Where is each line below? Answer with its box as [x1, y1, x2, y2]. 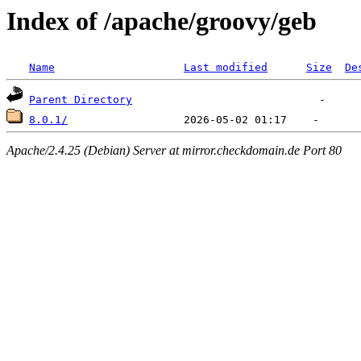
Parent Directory [29, 93, 132, 106]
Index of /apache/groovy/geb [6, 6, 317, 35]
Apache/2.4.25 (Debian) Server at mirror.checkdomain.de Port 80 [6, 143, 342, 157]
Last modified [184, 61, 268, 74]
